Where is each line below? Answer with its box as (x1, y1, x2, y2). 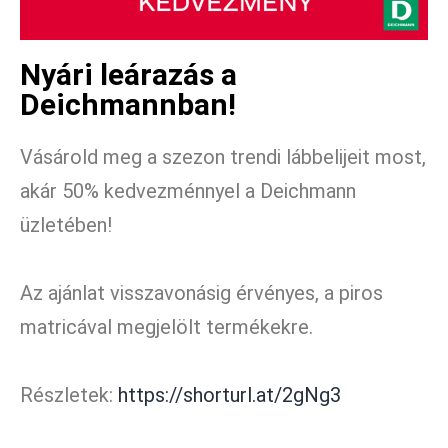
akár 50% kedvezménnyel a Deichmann (20, 178, 356, 203)
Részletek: (20, 382, 118, 407)
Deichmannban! (20, 86, 236, 122)
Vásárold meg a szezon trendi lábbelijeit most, (20, 144, 426, 169)
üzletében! (20, 212, 112, 237)
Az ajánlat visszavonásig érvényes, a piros (20, 280, 383, 305)
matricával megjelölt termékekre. (20, 314, 313, 339)
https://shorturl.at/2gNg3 (118, 382, 341, 407)
